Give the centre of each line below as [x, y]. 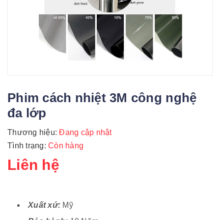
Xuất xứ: [44, 205]
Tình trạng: [28, 145]
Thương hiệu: [32, 132]
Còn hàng [66, 145]
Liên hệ [33, 165]
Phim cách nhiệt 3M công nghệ [102, 97]
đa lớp [27, 113]
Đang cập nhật [84, 132]
